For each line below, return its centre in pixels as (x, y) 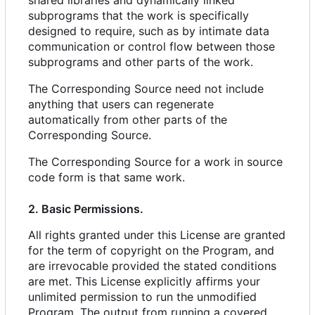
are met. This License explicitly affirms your (144, 282)
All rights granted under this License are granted (157, 235)
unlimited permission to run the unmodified (142, 297)
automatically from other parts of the (128, 120)
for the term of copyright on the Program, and (151, 251)
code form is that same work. (107, 178)
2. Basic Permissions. (86, 209)
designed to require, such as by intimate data (149, 31)
